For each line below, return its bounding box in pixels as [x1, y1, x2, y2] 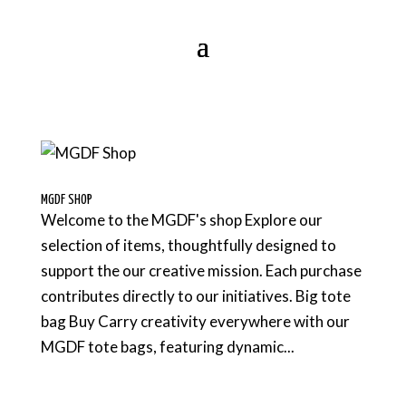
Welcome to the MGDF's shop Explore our [40, 210, 323, 229]
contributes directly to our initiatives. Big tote [40, 286, 351, 305]
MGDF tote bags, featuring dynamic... [40, 337, 295, 356]
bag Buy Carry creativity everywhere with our [40, 312, 350, 331]
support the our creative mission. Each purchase [40, 261, 362, 280]
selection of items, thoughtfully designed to [40, 236, 336, 255]
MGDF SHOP [40, 193, 92, 207]
